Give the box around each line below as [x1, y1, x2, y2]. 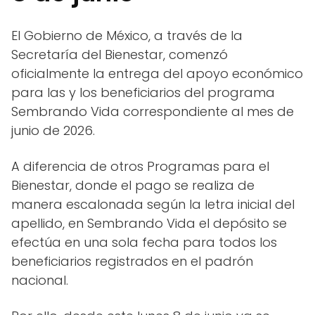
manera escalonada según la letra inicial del [11, 195, 295, 214]
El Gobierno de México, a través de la [11, 27, 243, 45]
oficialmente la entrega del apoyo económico [11, 65, 303, 83]
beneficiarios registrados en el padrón [11, 252, 253, 271]
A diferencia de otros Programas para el [11, 157, 269, 176]
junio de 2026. [11, 122, 95, 140]
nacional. [11, 271, 68, 290]
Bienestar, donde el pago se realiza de [11, 176, 255, 195]
